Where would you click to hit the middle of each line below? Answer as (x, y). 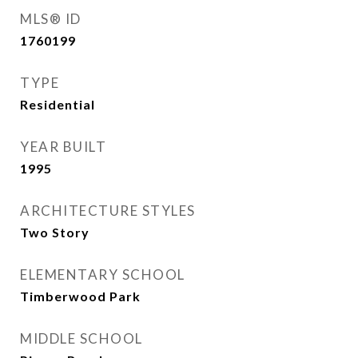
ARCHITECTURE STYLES (108, 211)
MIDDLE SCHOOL (82, 338)
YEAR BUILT (63, 147)
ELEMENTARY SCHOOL (103, 274)
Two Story (55, 232)
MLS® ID (51, 19)
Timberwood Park (80, 296)
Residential (58, 104)
